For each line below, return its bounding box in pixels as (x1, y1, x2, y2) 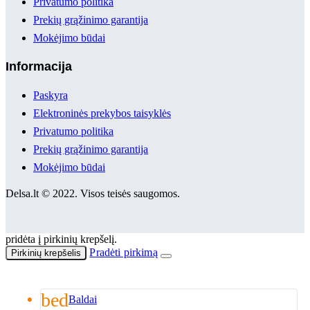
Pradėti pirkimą (89, 246, 158, 258)
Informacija (6, 59, 72, 73)
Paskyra (33, 89, 68, 101)
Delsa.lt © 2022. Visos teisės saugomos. (6, 187, 180, 199)
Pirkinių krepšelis (11, 247, 82, 258)
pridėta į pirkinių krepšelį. (6, 232, 117, 245)
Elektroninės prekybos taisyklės (33, 107, 171, 119)
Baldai (69, 293, 97, 305)
